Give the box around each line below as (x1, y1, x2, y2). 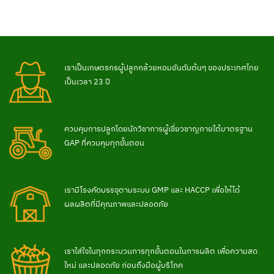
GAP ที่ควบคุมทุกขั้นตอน (64, 137, 144, 148)
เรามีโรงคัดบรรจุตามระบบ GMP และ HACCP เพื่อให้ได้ (64, 184, 240, 195)
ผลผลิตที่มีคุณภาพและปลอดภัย (64, 198, 168, 209)
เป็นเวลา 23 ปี (64, 76, 110, 87)
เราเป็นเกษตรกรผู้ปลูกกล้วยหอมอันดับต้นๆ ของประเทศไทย (64, 62, 259, 73)
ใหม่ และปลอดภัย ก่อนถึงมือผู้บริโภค (64, 259, 183, 270)
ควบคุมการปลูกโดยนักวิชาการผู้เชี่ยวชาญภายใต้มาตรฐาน (64, 123, 253, 134)
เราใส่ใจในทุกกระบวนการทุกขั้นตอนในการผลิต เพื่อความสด (64, 245, 257, 256)
